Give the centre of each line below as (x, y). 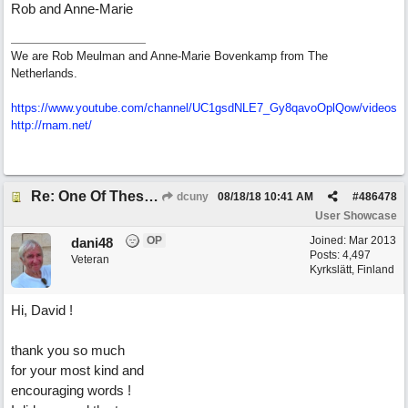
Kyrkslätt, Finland (352, 270)
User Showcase (356, 216)
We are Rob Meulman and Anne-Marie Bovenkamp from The (169, 56)
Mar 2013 (372, 240)
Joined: (329, 240)
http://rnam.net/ (51, 125)
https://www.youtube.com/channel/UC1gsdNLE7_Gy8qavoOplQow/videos (204, 108)
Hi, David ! (42, 310)
